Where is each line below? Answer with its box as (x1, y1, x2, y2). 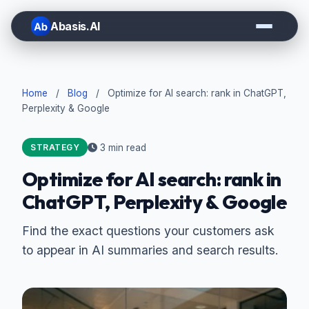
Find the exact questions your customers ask (22, 223, 275, 238)
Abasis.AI (50, 19, 101, 34)
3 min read (97, 141, 146, 153)
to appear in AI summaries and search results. (22, 243, 279, 257)
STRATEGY (30, 142, 79, 152)
